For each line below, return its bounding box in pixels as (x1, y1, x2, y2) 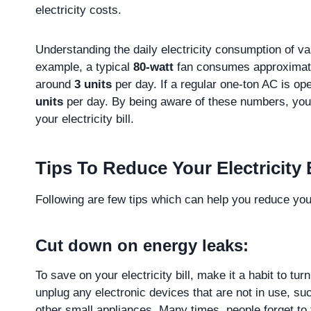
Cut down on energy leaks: (35, 236, 249, 255)
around (35, 78, 74, 92)
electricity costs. (35, 3, 121, 17)
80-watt (133, 60, 174, 74)
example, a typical (35, 60, 133, 74)
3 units (74, 78, 112, 92)
